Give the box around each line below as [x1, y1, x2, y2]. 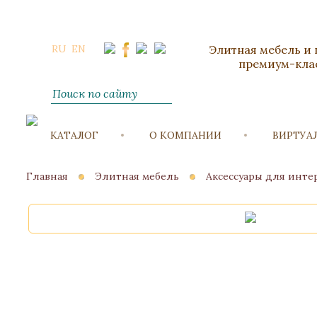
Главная [26, 170, 68, 183]
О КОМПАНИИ [149, 129, 221, 142]
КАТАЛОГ [50, 129, 98, 142]
